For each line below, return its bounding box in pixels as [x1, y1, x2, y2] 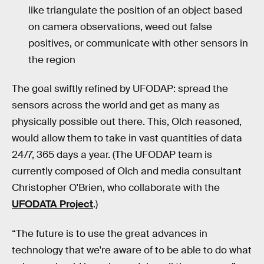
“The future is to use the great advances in [12, 227, 207, 240]
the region [28, 53, 75, 66]
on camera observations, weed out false [28, 20, 212, 33]
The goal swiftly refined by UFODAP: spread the [12, 82, 228, 95]
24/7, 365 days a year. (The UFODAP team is [12, 148, 212, 161]
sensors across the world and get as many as [12, 99, 220, 112]
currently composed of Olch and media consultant [12, 165, 242, 178]
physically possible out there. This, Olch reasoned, [12, 115, 242, 128]
